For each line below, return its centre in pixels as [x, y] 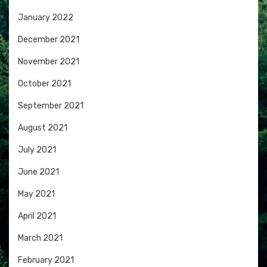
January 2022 [46, 18]
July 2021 [37, 150]
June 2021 [38, 172]
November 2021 [49, 62]
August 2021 [43, 128]
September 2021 [51, 106]
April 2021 [37, 216]
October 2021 [44, 84]
